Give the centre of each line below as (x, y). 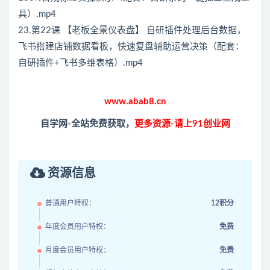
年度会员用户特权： (78, 227)
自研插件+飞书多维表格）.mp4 (80, 63)
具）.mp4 (37, 14)
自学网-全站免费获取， (87, 124)
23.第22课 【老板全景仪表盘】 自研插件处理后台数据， (132, 31)
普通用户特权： (71, 203)
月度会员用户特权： (78, 250)
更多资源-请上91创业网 (182, 124)
